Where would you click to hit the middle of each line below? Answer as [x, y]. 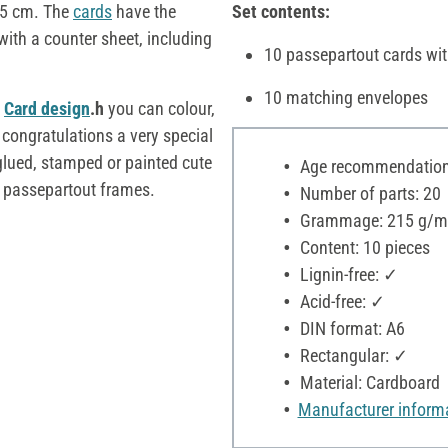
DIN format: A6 [350, 328]
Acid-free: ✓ [340, 301]
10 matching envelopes [346, 97]
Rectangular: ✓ [351, 355]
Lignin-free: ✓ [346, 274]
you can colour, [159, 108]
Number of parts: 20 [368, 193]
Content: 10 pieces [362, 247]
